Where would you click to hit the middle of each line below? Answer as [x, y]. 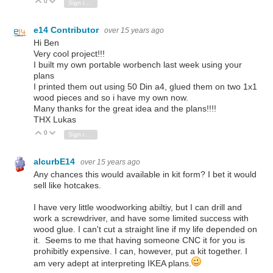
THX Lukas [55, 120]
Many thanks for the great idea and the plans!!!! [125, 109]
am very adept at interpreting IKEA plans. [112, 264]
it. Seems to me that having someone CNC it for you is [139, 240]
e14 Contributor [67, 30]
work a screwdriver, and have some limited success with [141, 218]
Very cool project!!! [69, 54]
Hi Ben [46, 43]
